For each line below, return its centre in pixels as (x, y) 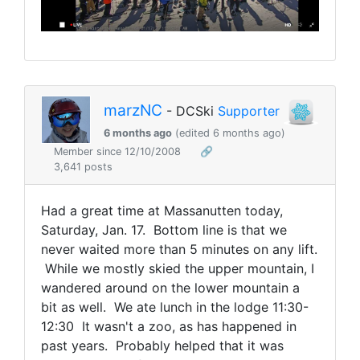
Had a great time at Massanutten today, (162, 210)
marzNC (133, 110)
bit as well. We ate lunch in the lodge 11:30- (175, 307)
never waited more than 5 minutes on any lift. (179, 249)
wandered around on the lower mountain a (170, 287)
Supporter (249, 111)
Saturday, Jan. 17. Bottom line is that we (164, 229)
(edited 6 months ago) (229, 133)
